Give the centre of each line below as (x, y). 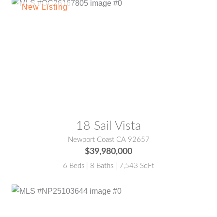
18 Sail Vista (108, 126)
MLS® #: (28, 86)
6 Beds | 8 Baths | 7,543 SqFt (108, 166)
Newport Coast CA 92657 (108, 139)
